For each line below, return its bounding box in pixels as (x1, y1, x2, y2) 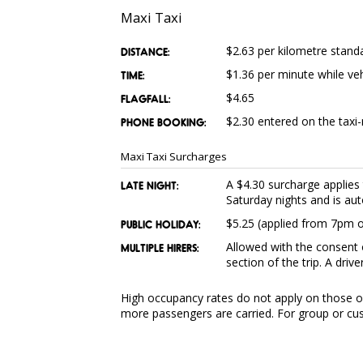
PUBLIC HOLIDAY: (120, 218, 200, 231)
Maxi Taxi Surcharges (120, 149, 227, 164)
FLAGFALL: (120, 92, 170, 105)
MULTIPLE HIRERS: (120, 241, 199, 254)
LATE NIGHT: (120, 179, 178, 192)
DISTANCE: (120, 45, 169, 58)
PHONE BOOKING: (120, 116, 206, 129)
